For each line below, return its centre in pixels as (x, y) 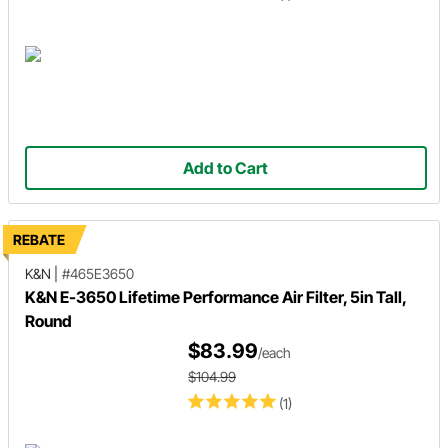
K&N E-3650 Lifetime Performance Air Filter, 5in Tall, (215, 296)
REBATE (39, 239)
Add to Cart (226, 167)
